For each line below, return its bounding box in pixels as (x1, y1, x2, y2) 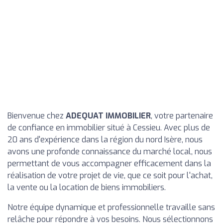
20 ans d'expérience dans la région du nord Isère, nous (7, 134, 203, 145)
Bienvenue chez (7, 111, 66, 121)
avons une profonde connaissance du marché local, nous (7, 146, 212, 157)
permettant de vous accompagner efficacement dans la (7, 158, 211, 169)
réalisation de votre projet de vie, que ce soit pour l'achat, (7, 170, 213, 181)
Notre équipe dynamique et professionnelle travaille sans (7, 202, 215, 213)
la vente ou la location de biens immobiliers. (7, 182, 166, 193)
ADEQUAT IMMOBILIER (66, 111, 151, 121)
